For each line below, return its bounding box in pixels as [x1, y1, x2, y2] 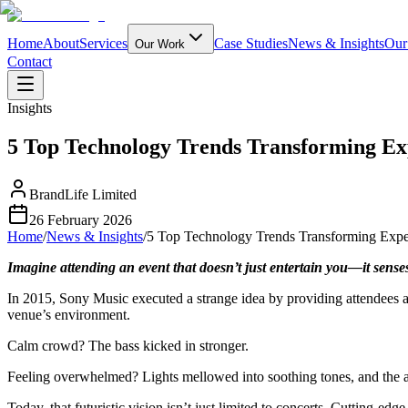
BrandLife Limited [29, 186, 137, 202]
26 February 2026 [29, 211, 132, 228]
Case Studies [214, 36, 288, 51]
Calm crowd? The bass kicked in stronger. [7, 337, 249, 353]
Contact [7, 54, 52, 69]
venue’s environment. [7, 306, 130, 322]
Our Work [135, 37, 185, 51]
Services [79, 36, 127, 51]
